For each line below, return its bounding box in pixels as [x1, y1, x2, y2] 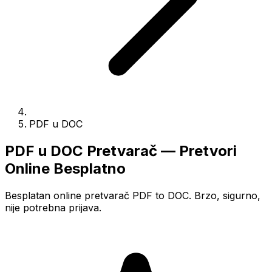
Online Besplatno [5, 159, 126, 177]
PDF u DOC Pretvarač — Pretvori [5, 141, 237, 160]
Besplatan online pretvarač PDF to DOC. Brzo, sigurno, [5, 189, 260, 202]
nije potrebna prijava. [5, 201, 101, 214]
